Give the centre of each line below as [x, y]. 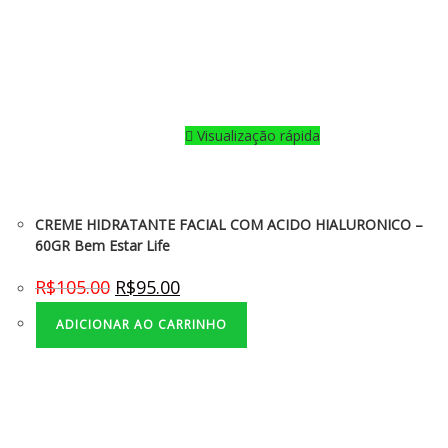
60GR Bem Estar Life [102, 246]
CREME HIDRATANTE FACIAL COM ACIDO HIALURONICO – [229, 225]
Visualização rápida [256, 136]
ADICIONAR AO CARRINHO [141, 325]
